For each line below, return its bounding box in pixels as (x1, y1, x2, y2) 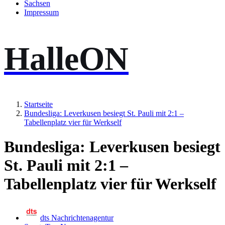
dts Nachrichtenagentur (40, 213, 114, 222)
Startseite (24, 99, 53, 108)
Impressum (24, 8, 59, 17)
